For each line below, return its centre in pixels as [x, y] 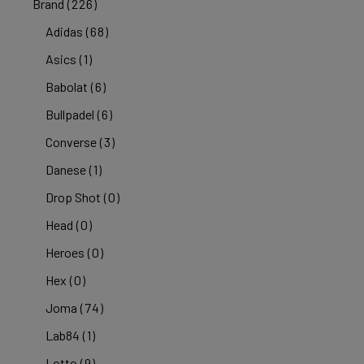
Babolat [67, 87]
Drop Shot [74, 197]
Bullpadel [70, 115]
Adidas [65, 32]
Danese [66, 170]
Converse [71, 142]
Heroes [65, 253]
